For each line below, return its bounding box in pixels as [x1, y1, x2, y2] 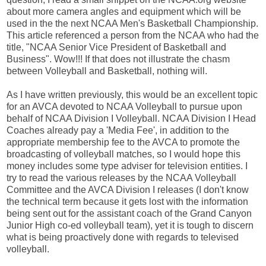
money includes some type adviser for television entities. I [7, 160, 248, 171]
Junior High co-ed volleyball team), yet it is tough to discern [7, 220, 254, 230]
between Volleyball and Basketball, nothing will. [7, 65, 207, 76]
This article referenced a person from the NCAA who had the [7, 30, 259, 40]
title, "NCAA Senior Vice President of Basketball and [7, 42, 226, 52]
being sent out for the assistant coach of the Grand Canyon [7, 208, 252, 218]
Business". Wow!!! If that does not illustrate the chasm [7, 53, 230, 64]
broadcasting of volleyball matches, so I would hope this [7, 148, 240, 159]
